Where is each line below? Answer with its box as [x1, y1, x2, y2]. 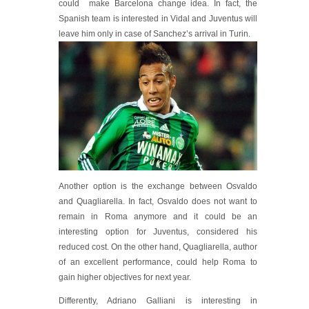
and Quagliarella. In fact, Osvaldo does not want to [59, 197, 257, 206]
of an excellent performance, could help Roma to [59, 257, 257, 267]
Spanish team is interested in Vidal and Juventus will [59, 14, 257, 23]
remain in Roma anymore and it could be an [59, 212, 257, 221]
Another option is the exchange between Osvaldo [59, 181, 257, 191]
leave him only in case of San [59, 29, 168, 39]
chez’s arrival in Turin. [168, 29, 250, 39]
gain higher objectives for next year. [59, 272, 191, 282]
